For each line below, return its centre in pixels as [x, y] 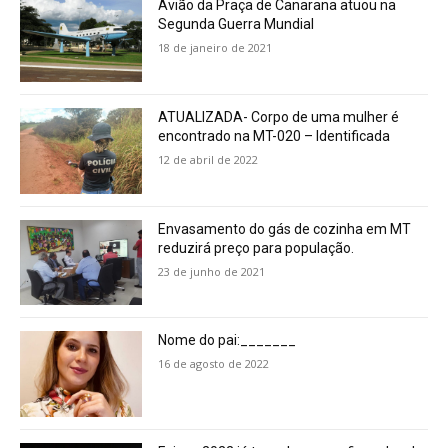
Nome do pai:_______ [227, 340]
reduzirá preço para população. [256, 247]
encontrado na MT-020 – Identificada [274, 136]
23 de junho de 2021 [212, 271]
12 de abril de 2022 [208, 160]
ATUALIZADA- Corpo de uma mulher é [279, 117]
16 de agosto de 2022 [214, 364]
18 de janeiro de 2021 [215, 48]
